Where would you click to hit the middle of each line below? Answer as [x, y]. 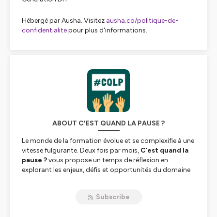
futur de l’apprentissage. [60, 189]
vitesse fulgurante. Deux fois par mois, [81, 150]
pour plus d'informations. [107, 30]
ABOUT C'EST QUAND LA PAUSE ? [108, 123]
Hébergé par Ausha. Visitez [64, 21]
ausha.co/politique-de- [142, 21]
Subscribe [113, 197]
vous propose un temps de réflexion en [108, 160]
